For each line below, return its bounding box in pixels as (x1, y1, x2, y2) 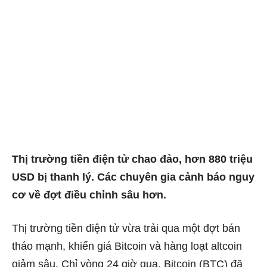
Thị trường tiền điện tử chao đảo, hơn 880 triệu (12, 153, 253, 165)
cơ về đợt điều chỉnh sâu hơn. (12, 188, 166, 201)
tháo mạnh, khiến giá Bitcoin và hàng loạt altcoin (12, 240, 242, 252)
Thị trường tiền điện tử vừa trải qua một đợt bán (12, 222, 240, 234)
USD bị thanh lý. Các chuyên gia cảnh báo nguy (12, 170, 254, 183)
